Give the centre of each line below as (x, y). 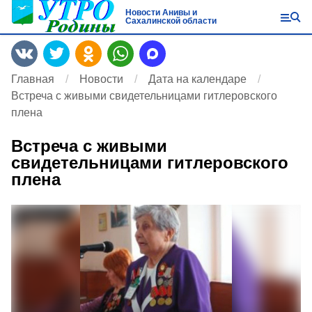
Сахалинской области (171, 21)
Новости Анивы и (161, 13)
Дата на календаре (197, 79)
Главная (33, 79)
